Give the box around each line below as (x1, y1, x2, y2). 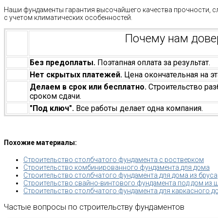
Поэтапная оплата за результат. (97, 57, 210, 67)
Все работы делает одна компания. (76, 103, 203, 113)
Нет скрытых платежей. (30, 70, 124, 79)
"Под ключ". (30, 103, 76, 113)
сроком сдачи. (30, 91, 81, 101)
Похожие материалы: (4, 139, 77, 147)
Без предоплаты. (30, 57, 97, 67)
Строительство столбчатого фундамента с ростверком (23, 156, 204, 163)
